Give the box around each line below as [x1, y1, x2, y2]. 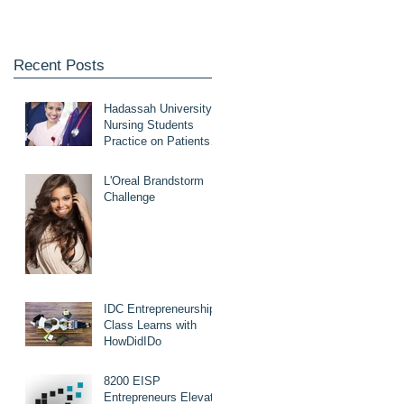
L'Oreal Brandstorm [104, 174, 204, 188]
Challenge [104, 190, 155, 204]
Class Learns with [104, 318, 197, 332]
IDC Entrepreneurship [104, 302, 216, 316]
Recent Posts [14, 57, 105, 74]
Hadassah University [104, 102, 212, 115]
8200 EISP [104, 374, 161, 388]
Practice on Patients [104, 134, 210, 148]
